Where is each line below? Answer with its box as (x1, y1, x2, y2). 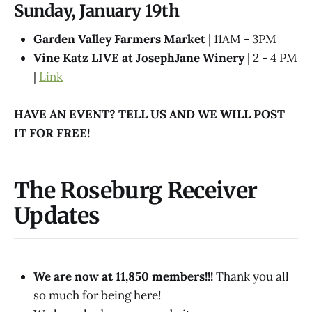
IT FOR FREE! (14, 125, 90, 141)
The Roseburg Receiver (14, 177, 258, 205)
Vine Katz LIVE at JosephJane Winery (33, 49, 244, 65)
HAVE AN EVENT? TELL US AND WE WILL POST (14, 106, 285, 122)
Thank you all (216, 268, 289, 284)
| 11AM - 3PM (205, 31, 276, 47)
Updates (14, 202, 100, 231)
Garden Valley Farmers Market (33, 31, 205, 47)
